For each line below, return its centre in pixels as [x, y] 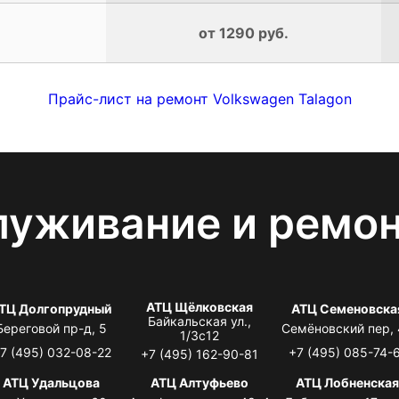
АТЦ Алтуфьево [199, 382]
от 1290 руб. [244, 33]
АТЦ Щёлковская [199, 306]
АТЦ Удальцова [52, 382]
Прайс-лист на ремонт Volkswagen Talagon [199, 98]
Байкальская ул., [199, 321]
